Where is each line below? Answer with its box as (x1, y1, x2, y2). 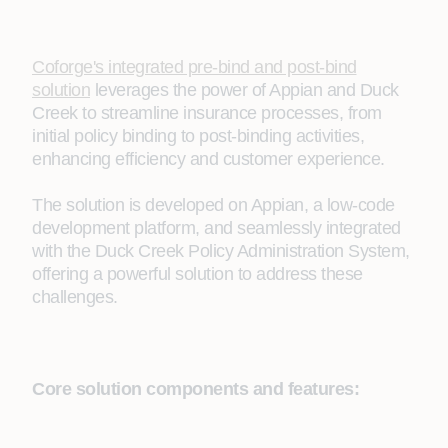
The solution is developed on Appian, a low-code (32, 195, 395, 215)
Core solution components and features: (32, 379, 359, 399)
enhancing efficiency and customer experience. (32, 149, 385, 169)
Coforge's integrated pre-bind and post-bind (32, 57, 357, 77)
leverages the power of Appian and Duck (90, 80, 399, 100)
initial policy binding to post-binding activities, (32, 126, 364, 146)
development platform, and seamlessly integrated (32, 218, 401, 238)
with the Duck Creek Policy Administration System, (32, 241, 410, 261)
